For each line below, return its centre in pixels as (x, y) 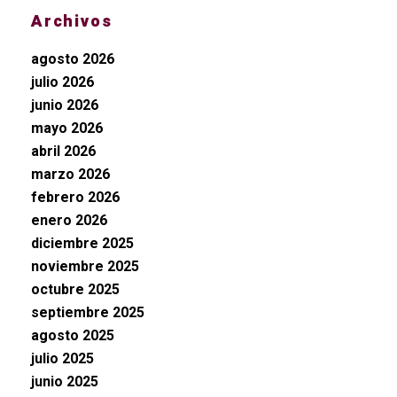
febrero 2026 (75, 197)
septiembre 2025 (88, 312)
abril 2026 (63, 151)
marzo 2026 (70, 174)
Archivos (72, 22)
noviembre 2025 (85, 266)
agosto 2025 (73, 335)
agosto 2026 (73, 59)
